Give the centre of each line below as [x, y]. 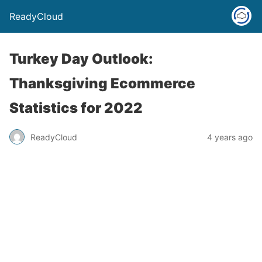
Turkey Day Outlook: [81, 59]
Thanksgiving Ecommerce [102, 83]
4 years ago [230, 137]
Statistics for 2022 [76, 108]
